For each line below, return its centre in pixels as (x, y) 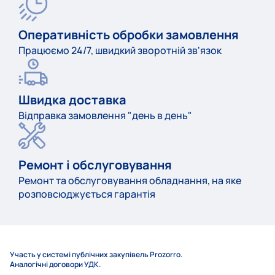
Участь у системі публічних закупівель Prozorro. (96, 255)
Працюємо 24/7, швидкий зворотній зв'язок (120, 51)
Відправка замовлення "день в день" (105, 116)
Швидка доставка (72, 100)
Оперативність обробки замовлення (129, 35)
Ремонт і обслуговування (95, 165)
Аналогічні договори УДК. (55, 265)
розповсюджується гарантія (87, 194)
